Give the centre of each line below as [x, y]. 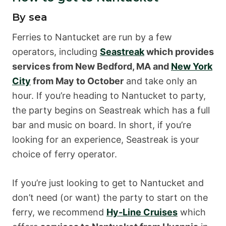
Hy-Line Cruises [142, 212]
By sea [30, 17]
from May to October [77, 81]
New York [192, 66]
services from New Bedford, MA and [92, 66]
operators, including [56, 51]
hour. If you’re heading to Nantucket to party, [109, 95]
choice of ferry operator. [65, 154]
